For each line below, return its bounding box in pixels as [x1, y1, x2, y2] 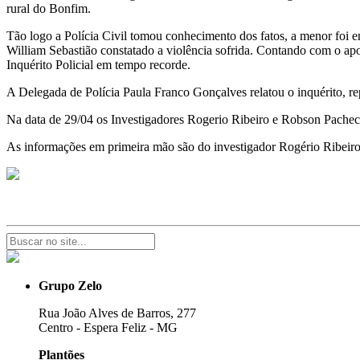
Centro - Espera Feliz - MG [39, 320, 178, 334]
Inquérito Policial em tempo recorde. [6, 57, 190, 72]
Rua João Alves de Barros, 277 [39, 305, 196, 320]
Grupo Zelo [39, 278, 102, 292]
